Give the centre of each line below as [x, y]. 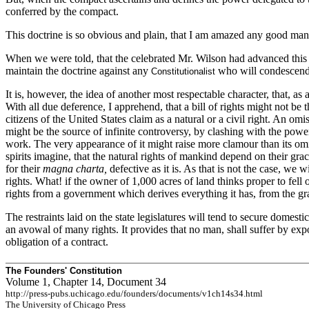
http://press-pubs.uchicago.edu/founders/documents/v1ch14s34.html [134, 293]
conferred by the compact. [62, 11]
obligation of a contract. [57, 242]
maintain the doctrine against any [78, 71]
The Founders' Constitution [64, 271]
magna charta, [75, 169]
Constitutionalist [183, 71]
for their [24, 169]
